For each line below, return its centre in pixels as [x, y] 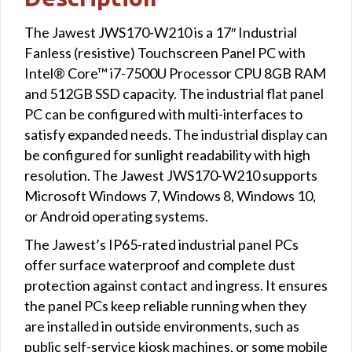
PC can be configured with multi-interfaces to [163, 114]
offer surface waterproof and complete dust [160, 264]
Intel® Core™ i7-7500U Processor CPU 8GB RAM [175, 73]
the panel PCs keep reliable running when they [165, 305]
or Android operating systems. [116, 216]
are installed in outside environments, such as [162, 326]
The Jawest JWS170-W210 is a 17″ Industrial [161, 32]
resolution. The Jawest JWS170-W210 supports [171, 175]
